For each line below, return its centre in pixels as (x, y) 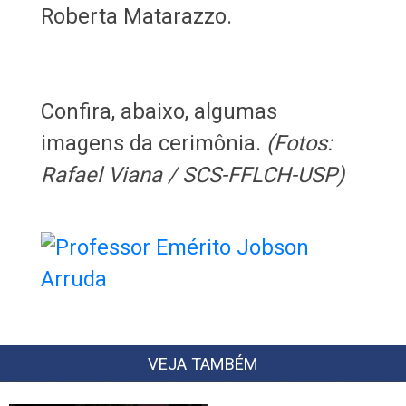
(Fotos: (299, 143)
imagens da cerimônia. (153, 143)
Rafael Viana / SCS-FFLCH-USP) (192, 174)
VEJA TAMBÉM (203, 363)
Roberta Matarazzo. (136, 16)
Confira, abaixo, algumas (159, 111)
